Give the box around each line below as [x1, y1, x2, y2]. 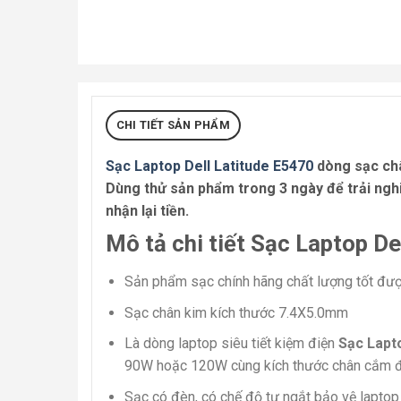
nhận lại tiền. [106, 202, 189, 220]
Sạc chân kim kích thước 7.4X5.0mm [124, 303, 348, 321]
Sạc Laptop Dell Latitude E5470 [106, 158, 313, 175]
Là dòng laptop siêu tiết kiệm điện [124, 335, 338, 353]
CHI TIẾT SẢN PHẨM [115, 118, 230, 132]
